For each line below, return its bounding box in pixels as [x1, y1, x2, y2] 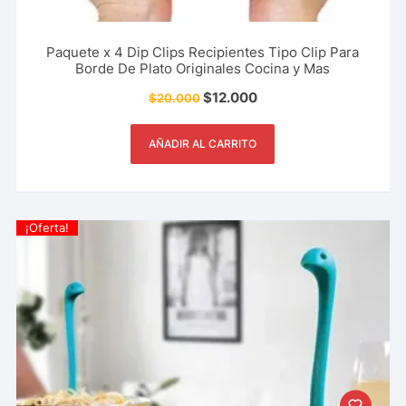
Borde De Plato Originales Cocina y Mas [75, 59, 331, 77]
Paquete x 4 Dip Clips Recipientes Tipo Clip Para [46, 43, 360, 61]
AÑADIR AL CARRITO [149, 136, 257, 150]
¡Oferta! [25, 219, 70, 235]
